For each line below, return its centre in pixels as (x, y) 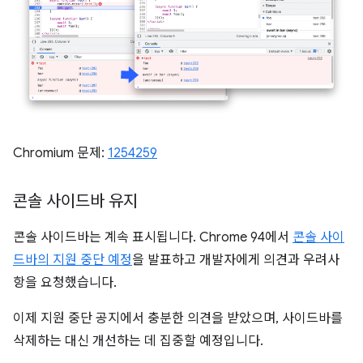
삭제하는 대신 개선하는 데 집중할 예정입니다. (138, 342)
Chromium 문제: (60, 154)
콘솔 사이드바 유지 (75, 202)
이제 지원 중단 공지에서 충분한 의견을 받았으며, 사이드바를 (178, 319)
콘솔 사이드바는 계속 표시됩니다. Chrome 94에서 (153, 238)
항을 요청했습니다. (65, 283)
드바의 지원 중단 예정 (73, 261)
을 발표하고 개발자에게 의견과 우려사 (236, 261)
